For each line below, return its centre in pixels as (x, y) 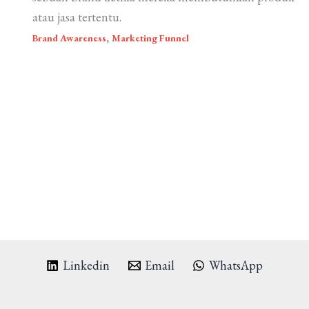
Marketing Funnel (150, 38)
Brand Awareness (69, 38)
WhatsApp (236, 266)
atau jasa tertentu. (77, 17)
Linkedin (87, 266)
